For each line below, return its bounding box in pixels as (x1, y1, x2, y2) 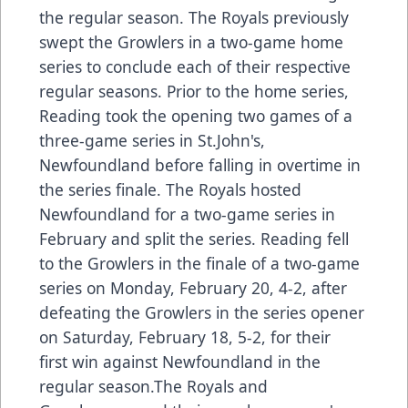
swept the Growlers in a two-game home (39, 30, 343, 53)
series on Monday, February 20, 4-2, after (39, 276, 347, 299)
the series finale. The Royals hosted (39, 178, 301, 200)
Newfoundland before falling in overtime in (39, 153, 361, 176)
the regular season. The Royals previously (39, 5, 349, 28)
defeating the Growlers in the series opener (39, 301, 364, 323)
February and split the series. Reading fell (39, 227, 349, 250)
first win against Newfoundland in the (39, 350, 321, 372)
